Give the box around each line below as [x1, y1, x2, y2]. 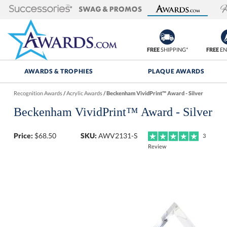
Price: [13, 131, 33, 140]
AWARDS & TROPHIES [24, 67, 93, 75]
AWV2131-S [98, 131, 138, 140]
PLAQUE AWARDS [147, 67, 205, 75]
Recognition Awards [13, 90, 62, 96]
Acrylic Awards [66, 90, 102, 96]
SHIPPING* [159, 46, 188, 53]
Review [148, 143, 167, 150]
